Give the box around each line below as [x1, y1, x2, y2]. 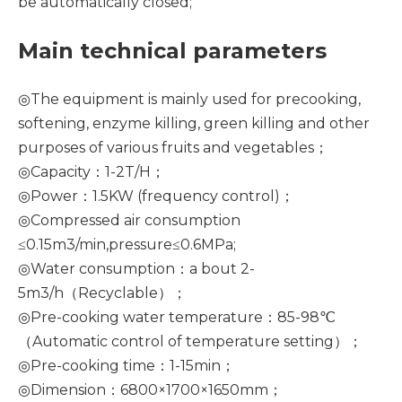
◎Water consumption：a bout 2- [18, 260, 255, 277]
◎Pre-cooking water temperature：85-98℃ [18, 309, 336, 326]
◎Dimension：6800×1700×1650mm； [18, 381, 283, 398]
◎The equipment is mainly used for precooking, [18, 91, 361, 108]
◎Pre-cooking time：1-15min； [18, 357, 235, 374]
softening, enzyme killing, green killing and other [18, 115, 370, 132]
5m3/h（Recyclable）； [18, 284, 187, 301]
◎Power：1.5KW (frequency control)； [18, 188, 294, 205]
